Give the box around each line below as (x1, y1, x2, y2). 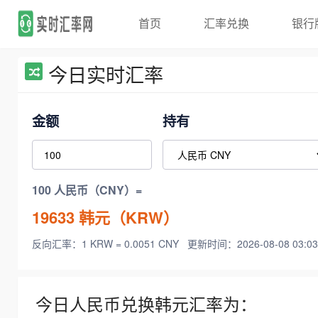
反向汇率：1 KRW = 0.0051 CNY (32, 236, 182, 251)
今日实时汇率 (48, 60, 163, 88)
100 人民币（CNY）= (32, 182, 142, 199)
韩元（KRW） (75, 205, 179, 229)
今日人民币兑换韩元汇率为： (35, 292, 257, 317)
